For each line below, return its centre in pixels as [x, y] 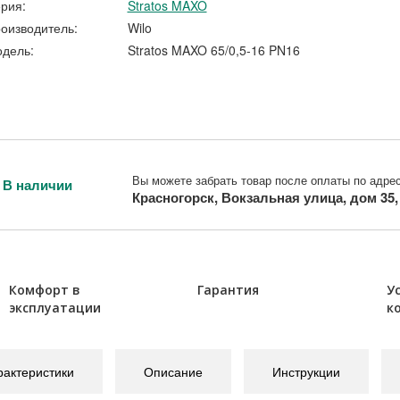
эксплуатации [54, 308]
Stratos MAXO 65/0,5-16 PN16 [213, 50]
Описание [173, 372]
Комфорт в [44, 290]
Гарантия [229, 290]
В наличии [37, 184]
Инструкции [306, 372]
